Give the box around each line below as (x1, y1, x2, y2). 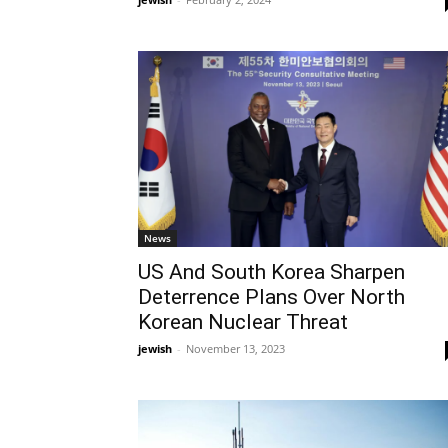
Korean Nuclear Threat (138, 310, 348, 335)
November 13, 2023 (186, 341, 285, 357)
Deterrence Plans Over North (138, 285, 405, 310)
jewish (138, 341, 172, 357)
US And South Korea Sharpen (138, 260, 405, 285)
